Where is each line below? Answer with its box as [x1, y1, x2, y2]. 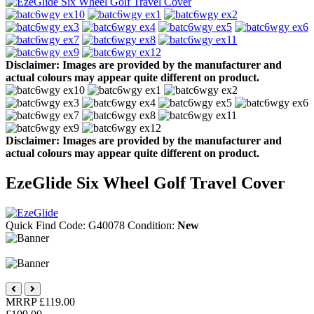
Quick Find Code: [6, 219, 88, 231]
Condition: [128, 219, 177, 231]
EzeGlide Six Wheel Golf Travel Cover [6, 173, 285, 192]
